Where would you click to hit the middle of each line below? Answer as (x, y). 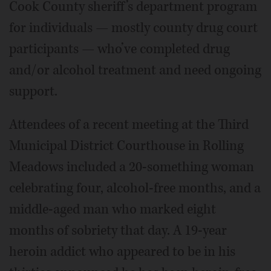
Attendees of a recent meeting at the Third (129, 125)
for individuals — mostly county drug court (133, 28)
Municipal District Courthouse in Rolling (126, 146)
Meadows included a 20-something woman (132, 167)
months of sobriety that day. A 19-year (118, 230)
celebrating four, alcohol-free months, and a (135, 188)
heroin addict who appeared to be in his (122, 252)
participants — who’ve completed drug (119, 49)
